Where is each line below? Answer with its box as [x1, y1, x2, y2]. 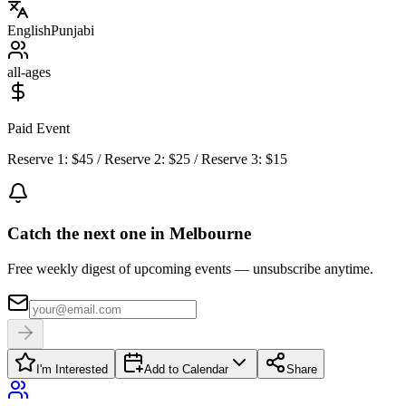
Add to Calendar [144, 362, 228, 377]
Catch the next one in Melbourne [7, 224, 251, 244]
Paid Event [7, 120, 70, 136]
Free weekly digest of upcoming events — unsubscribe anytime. [7, 261, 373, 277]
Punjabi [51, 22, 94, 38]
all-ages [7, 63, 51, 80]
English [7, 22, 51, 38]
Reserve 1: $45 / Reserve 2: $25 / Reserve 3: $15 [7, 150, 287, 167]
